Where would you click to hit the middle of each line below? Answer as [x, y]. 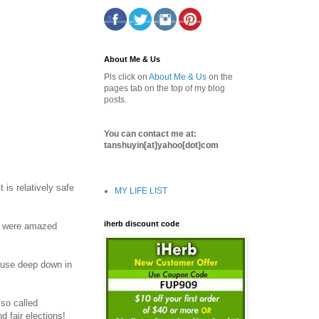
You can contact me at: [150, 134]
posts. [115, 99]
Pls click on [126, 77]
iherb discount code [142, 223]
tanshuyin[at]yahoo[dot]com [161, 145]
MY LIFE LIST [141, 190]
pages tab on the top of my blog [164, 88]
